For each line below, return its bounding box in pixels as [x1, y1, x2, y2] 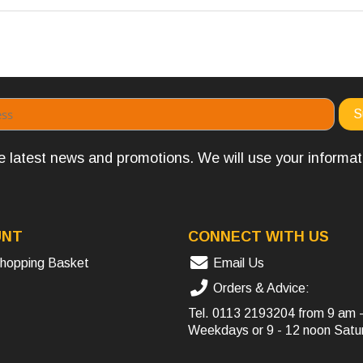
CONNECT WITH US [188, 228, 329, 246]
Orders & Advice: [209, 281, 310, 296]
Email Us [209, 256, 264, 271]
